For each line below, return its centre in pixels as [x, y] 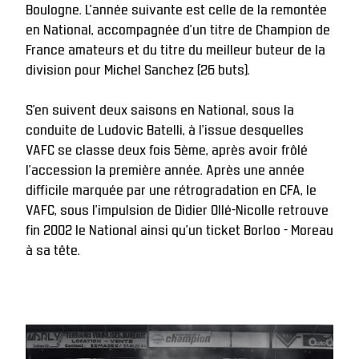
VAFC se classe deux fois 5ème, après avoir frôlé [167, 148]
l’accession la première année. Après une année [165, 168]
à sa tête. [53, 248]
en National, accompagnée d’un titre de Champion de [178, 28]
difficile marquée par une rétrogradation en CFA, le [171, 188]
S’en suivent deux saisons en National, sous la [160, 108]
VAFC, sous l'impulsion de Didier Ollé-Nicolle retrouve [177, 208]
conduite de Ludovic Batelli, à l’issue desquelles [165, 128]
